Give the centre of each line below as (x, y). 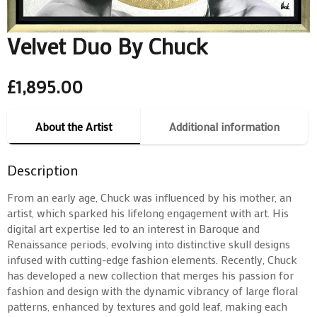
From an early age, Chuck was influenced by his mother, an (149, 197)
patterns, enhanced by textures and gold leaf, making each (147, 306)
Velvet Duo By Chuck (107, 46)
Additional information (224, 127)
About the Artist (74, 127)
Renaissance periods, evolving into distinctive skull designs (149, 244)
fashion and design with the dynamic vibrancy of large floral (152, 291)
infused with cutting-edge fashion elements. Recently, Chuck (152, 260)
